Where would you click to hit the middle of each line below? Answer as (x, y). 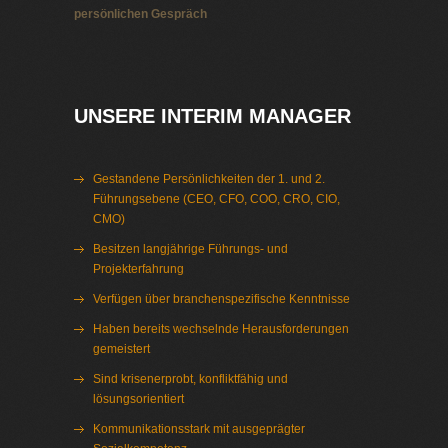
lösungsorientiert (138, 399)
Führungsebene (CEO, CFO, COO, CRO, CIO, (216, 199)
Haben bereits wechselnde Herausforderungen (221, 329)
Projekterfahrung (138, 269)
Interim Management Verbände (158, 34)
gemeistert (121, 349)
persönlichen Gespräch (140, 14)
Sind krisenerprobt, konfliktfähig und (190, 379)
